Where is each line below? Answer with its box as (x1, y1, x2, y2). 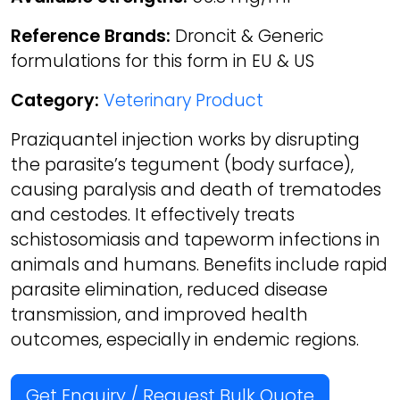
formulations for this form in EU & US (11, 49, 314, 73)
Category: (11, 88, 99, 112)
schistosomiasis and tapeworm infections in (11, 228, 380, 252)
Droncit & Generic (171, 24, 324, 48)
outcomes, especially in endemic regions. (11, 328, 359, 352)
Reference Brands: (11, 24, 171, 48)
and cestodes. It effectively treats (11, 203, 295, 227)
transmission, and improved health (11, 303, 308, 327)
